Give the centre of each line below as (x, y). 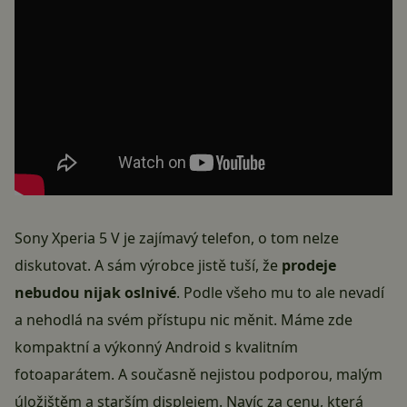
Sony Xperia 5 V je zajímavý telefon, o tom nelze (177, 238)
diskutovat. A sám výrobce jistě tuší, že (148, 266)
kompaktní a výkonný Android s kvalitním (156, 347)
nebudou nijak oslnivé (95, 293)
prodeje (309, 266)
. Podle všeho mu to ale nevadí (280, 293)
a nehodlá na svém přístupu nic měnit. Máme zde (184, 320)
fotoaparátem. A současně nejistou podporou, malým (199, 375)
